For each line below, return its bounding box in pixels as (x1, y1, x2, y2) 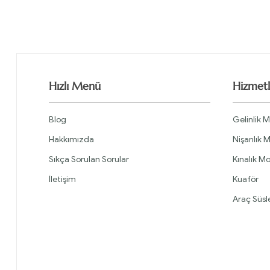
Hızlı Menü (49, 79, 101, 93)
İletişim (49, 174, 77, 185)
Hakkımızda (49, 134, 95, 145)
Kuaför (232, 174, 259, 185)
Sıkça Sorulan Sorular (49, 154, 130, 165)
